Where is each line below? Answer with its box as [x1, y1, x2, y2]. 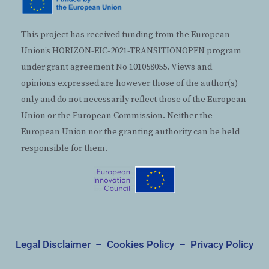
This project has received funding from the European [21, 29, 230, 41]
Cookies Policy [107, 238, 174, 251]
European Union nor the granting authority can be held [21, 127, 240, 138]
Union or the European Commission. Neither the [21, 110, 213, 122]
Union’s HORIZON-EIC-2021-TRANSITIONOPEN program [21, 46, 241, 57]
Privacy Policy [190, 238, 253, 251]
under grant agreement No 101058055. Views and [21, 62, 212, 73]
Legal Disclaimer [16, 238, 91, 251]
